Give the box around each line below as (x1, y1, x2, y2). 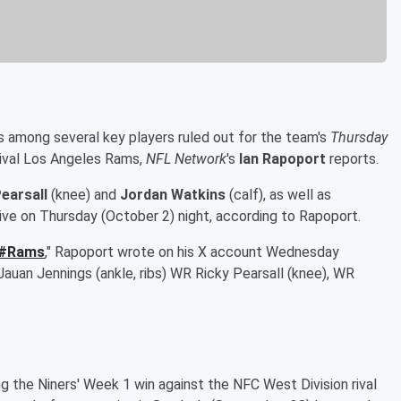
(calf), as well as (226, 185, 331, 203)
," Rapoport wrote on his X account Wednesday (45, 243, 339, 260)
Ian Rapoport (239, 149, 326, 167)
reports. (326, 149, 379, 167)
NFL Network (146, 149, 226, 167)
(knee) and (47, 185, 120, 203)
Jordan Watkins (120, 185, 226, 203)
